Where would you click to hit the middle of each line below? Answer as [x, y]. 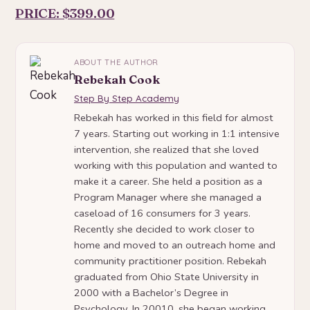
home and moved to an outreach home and [175, 245]
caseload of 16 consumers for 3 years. [162, 213]
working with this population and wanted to [176, 166]
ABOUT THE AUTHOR [117, 62]
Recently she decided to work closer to [164, 229]
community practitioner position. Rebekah [170, 261]
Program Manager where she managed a [168, 198]
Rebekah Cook [117, 80]
